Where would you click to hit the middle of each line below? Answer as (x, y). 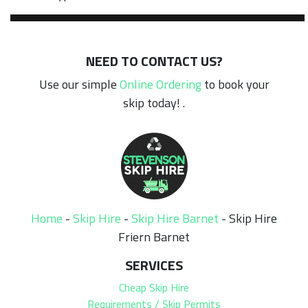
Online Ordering (160, 84)
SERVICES (154, 265)
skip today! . (154, 102)
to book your (235, 84)
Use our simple (79, 84)
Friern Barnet (154, 236)
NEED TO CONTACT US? (154, 60)
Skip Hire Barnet (175, 218)
